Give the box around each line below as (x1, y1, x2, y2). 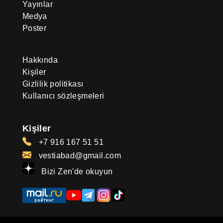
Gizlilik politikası (22, 79, 84, 88)
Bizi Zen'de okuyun (39, 167, 113, 176)
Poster (22, 23, 47, 32)
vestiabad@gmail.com (36, 151, 121, 160)
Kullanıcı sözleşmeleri (22, 91, 105, 100)
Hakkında (22, 55, 58, 64)
